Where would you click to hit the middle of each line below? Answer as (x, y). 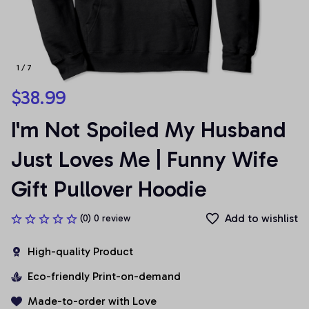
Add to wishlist (261, 218)
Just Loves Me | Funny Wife (145, 159)
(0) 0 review (105, 218)
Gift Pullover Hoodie (109, 189)
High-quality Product (80, 251)
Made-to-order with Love (92, 301)
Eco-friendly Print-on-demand (104, 276)
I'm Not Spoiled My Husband (149, 130)
